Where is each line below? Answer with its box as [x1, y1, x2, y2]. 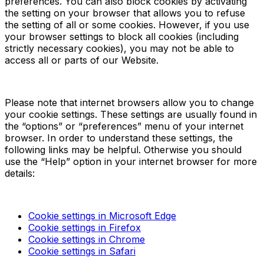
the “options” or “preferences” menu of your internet [5, 120, 243, 132]
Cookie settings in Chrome [28, 233, 145, 245]
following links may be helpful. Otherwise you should [5, 143, 242, 156]
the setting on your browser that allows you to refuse [5, 6, 245, 19]
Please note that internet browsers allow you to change [5, 96, 254, 108]
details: [5, 167, 35, 179]
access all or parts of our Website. [5, 54, 159, 66]
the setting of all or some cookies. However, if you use [5, 18, 249, 31]
